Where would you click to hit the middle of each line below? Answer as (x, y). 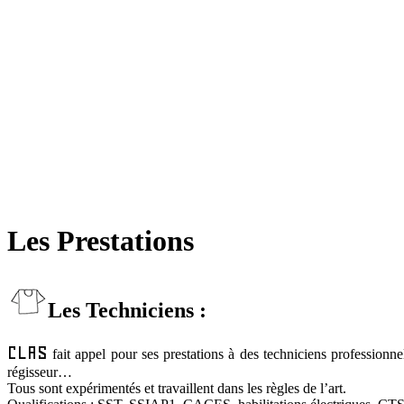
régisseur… (40, 372)
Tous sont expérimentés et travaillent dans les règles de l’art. (177, 388)
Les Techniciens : (127, 311)
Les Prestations (101, 240)
